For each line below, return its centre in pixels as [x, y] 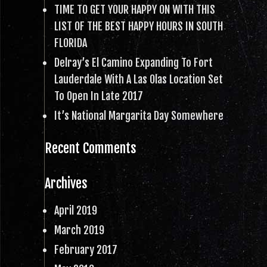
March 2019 [79, 230]
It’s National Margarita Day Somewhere [139, 116]
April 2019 [76, 210]
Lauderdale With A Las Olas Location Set [139, 79]
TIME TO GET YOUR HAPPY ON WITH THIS [135, 10]
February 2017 [86, 250]
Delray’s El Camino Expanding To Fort [133, 63]
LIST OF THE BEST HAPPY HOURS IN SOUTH [139, 26]
